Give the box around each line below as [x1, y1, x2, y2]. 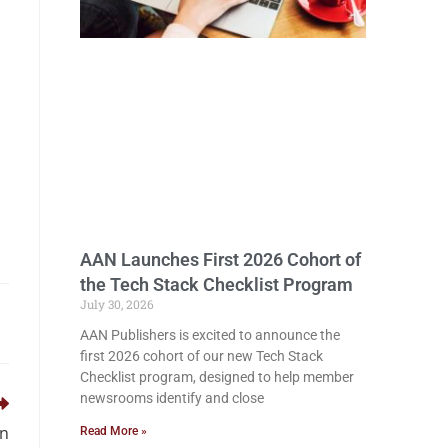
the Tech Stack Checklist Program [80, 273, 353, 295]
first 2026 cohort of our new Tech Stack [80, 347, 323, 364]
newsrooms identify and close [80, 389, 264, 406]
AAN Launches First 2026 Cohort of [80, 248, 361, 270]
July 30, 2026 [80, 295, 154, 312]
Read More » [80, 423, 147, 438]
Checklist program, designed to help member [80, 368, 354, 385]
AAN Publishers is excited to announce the [80, 326, 340, 343]
